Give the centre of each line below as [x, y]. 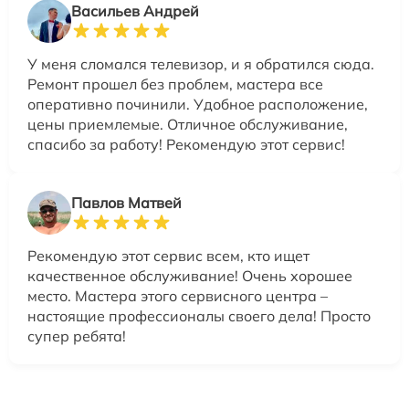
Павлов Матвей [126, 203]
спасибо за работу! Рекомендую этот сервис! [186, 145]
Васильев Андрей [135, 11]
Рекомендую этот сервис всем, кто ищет [168, 256]
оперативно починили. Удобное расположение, [198, 105]
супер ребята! [77, 336]
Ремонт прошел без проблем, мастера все [175, 84]
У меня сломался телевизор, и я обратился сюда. [201, 64]
